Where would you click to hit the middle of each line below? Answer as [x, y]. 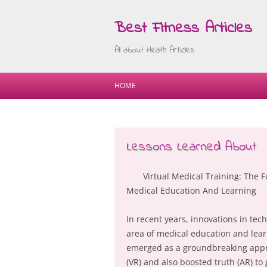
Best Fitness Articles [183, 29]
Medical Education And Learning [191, 190]
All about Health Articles [154, 50]
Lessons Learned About [191, 147]
